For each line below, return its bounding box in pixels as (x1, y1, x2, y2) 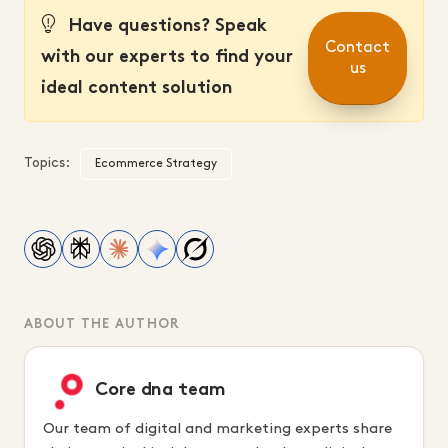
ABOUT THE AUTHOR (24, 318, 180, 331)
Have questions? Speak (64, 18, 267, 35)
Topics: (24, 155, 70, 169)
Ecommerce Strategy (95, 157, 217, 169)
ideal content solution (41, 80, 232, 97)
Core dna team (95, 382, 226, 400)
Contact (325, 40, 390, 56)
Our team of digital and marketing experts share (43, 421, 392, 436)
